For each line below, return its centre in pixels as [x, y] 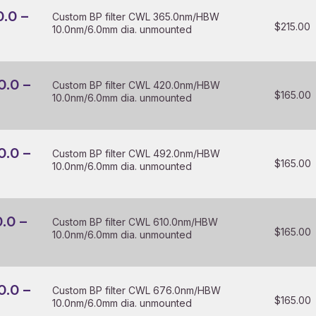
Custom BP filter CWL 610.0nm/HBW [135, 222]
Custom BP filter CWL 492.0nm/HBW [136, 153]
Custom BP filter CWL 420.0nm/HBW [136, 85]
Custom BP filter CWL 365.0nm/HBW [136, 17]
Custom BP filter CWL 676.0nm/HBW [137, 290]
